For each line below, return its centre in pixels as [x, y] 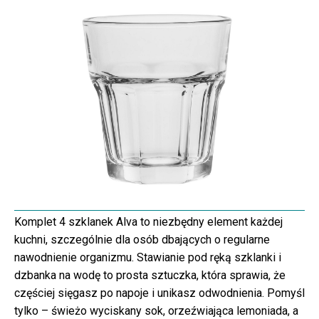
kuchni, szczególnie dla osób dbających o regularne [142, 240]
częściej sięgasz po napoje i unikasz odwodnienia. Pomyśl [159, 293]
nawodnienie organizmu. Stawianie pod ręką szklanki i [148, 258]
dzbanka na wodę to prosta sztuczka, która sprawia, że [150, 276]
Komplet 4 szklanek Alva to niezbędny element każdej [148, 222]
